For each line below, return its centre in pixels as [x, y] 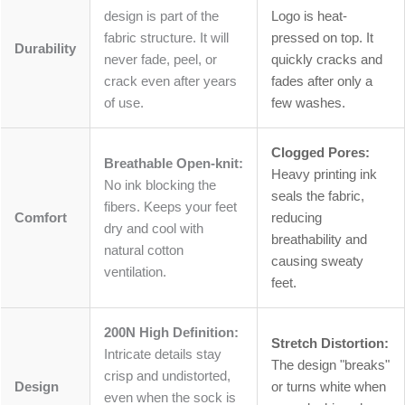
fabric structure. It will [166, 38]
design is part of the [161, 16]
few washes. [308, 103]
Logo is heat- [309, 16]
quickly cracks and [327, 59]
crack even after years [170, 81]
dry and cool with [154, 228]
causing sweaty [317, 261]
